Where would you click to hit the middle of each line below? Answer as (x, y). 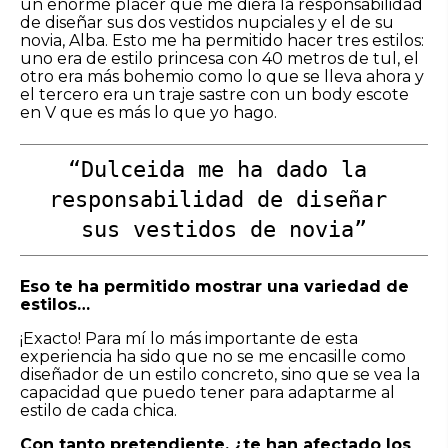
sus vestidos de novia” (224, 229)
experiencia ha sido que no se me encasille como (213, 356)
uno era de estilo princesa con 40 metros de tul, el (219, 58)
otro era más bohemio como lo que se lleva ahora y (222, 76)
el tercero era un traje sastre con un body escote (214, 94)
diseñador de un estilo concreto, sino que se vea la (220, 374)
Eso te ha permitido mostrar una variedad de (214, 286)
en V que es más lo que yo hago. (148, 112)
